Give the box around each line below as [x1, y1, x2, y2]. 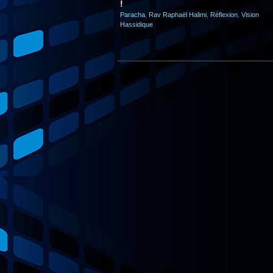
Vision [241, 11, 259, 18]
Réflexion [210, 11, 238, 18]
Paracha [120, 11, 145, 18]
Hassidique [120, 21, 153, 28]
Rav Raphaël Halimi [149, 11, 207, 18]
